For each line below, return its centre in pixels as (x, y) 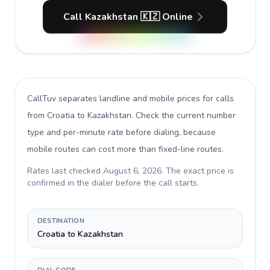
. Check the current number (184, 115)
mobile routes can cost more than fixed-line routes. (125, 149)
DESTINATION (61, 221)
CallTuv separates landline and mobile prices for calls (130, 99)
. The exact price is (198, 171)
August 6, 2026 (132, 171)
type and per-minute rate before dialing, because (121, 132)
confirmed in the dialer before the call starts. (113, 183)
